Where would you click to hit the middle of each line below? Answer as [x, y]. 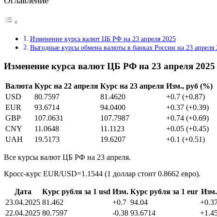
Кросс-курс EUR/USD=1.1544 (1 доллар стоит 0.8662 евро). [102, 174]
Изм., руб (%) [189, 86]
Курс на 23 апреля [132, 86]
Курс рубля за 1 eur [164, 192]
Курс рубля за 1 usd [76, 192]
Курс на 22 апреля [66, 86]
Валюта [19, 86]
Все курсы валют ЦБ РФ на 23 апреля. [67, 157]
